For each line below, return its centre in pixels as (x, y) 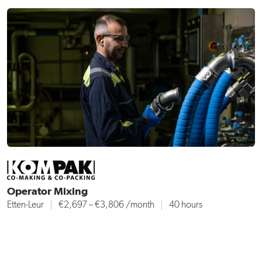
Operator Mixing (47, 192)
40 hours (186, 206)
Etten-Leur (25, 206)
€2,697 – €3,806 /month (106, 206)
